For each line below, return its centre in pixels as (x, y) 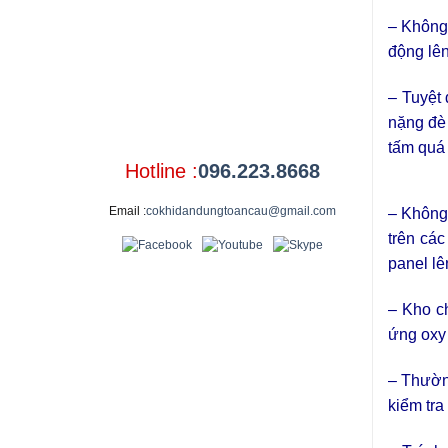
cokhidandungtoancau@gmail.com (240, 210)
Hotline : (161, 170)
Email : (127, 210)
